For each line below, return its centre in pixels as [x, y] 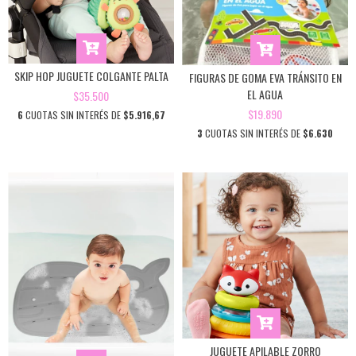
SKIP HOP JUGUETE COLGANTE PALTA [91, 76]
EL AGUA [265, 94]
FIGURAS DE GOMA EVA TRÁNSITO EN [265, 77]
